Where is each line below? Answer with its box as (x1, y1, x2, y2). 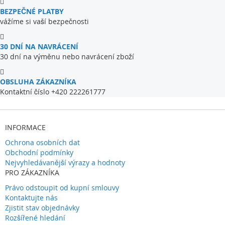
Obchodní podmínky (5, 148, 73, 157)
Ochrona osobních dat (5, 138, 80, 147)
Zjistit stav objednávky (5, 203, 79, 212)
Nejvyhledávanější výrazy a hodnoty (5, 158, 125, 167)
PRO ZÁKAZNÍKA (5, 168, 59, 177)
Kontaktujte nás (5, 193, 58, 202)
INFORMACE (5, 123, 46, 132)
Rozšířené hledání (5, 213, 65, 222)
